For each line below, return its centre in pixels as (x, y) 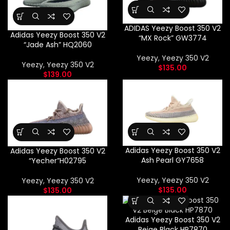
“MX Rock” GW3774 (172, 38)
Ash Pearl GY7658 (172, 160)
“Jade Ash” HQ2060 (57, 45)
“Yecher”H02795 (57, 160)
